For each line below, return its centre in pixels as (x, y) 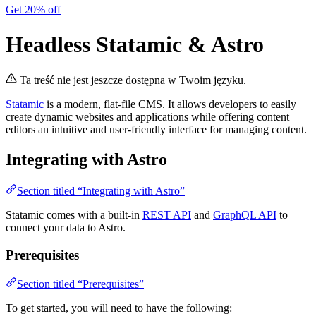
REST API (167, 215)
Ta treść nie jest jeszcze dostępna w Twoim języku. (133, 80)
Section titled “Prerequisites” (80, 284)
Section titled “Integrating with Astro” (101, 191)
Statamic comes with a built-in (74, 215)
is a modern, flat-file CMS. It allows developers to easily (170, 104)
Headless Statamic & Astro (135, 44)
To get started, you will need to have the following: (119, 308)
